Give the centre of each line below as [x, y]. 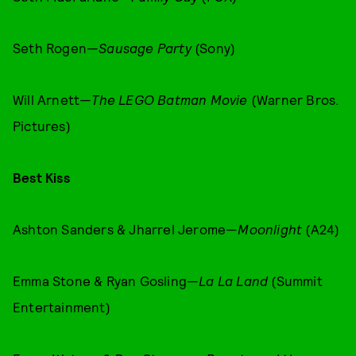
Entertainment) [62, 307]
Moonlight [270, 229]
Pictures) [42, 126]
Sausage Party [145, 48]
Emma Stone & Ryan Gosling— [106, 281]
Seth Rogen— [56, 48]
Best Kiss [41, 177]
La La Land [234, 281]
